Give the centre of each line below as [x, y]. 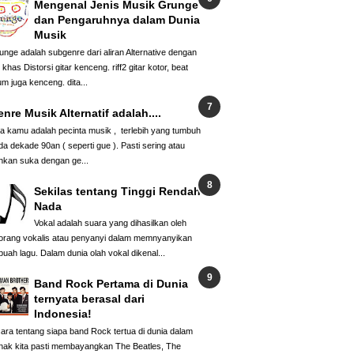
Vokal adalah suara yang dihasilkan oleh [110, 223]
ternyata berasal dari [89, 299]
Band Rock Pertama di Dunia [111, 284]
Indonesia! [63, 314]
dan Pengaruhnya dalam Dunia [117, 19]
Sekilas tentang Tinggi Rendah [117, 191]
